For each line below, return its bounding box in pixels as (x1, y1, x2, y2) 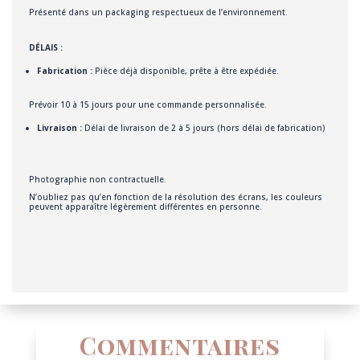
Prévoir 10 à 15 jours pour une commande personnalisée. (28, 99, 267, 111)
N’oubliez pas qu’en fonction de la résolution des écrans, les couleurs (28, 191, 322, 203)
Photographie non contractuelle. (28, 174, 166, 186)
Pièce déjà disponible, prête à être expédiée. (94, 65, 279, 77)
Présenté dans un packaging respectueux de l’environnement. (28, 6, 288, 18)
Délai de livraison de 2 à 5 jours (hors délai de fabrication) (84, 122, 325, 134)
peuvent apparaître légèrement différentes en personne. (28, 201, 262, 213)
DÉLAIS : (28, 42, 63, 54)
